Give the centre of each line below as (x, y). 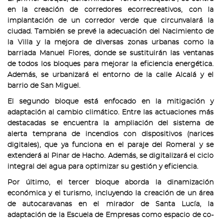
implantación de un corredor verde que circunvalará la (110, 20)
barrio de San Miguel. (44, 86)
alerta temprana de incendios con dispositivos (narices (110, 134)
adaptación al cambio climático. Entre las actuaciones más (110, 112)
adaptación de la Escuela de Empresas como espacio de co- (110, 215)
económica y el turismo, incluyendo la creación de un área (110, 193)
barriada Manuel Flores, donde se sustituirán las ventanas (110, 53)
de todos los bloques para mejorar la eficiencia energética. (110, 64)
